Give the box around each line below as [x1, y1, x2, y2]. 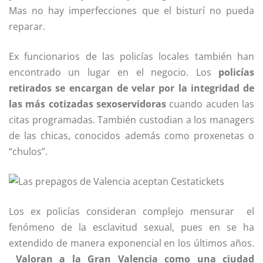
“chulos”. [9, 145, 52, 159]
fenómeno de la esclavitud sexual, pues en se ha [9, 221, 254, 234]
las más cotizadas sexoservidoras [9, 97, 170, 111]
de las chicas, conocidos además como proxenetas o [9, 129, 254, 143]
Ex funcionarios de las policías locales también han [9, 50, 254, 63]
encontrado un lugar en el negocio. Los [9, 66, 218, 79]
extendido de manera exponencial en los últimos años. [9, 237, 254, 250]
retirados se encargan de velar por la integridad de [9, 82, 254, 95]
